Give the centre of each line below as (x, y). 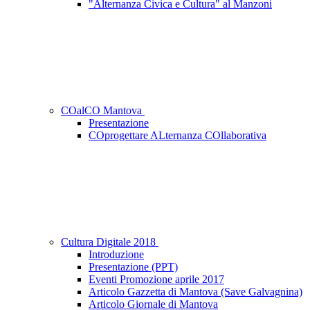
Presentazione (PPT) (133, 267)
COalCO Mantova (103, 111)
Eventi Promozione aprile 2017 (156, 280)
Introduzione (116, 255)
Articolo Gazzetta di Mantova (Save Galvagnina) (195, 292)
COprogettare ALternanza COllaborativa (177, 136)
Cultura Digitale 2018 (110, 242)
